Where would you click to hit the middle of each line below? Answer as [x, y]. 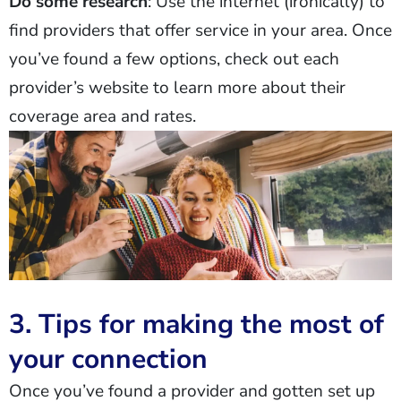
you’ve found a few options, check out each [174, 59]
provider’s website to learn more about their [177, 88]
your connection [108, 360]
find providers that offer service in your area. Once [200, 30]
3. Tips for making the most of [196, 325]
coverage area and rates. [102, 116]
